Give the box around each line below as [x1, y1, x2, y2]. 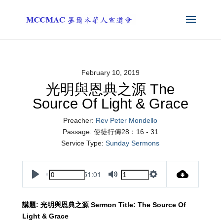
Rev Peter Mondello [96, 116, 158, 124]
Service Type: [61, 139, 104, 147]
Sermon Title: [90, 201, 138, 209]
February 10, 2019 [81, 69, 140, 76]
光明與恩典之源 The [46, 81, 175, 97]
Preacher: [63, 116, 94, 124]
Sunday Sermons [106, 139, 160, 147]
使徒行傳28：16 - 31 [93, 128, 158, 136]
